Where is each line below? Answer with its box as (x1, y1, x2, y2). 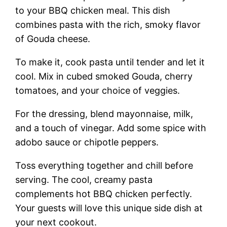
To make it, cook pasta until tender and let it (15, 56, 205, 67)
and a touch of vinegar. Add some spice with (15, 122, 207, 133)
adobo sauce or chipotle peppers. (15, 136, 159, 147)
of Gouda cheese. (15, 33, 91, 44)
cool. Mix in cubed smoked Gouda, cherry (15, 70, 193, 82)
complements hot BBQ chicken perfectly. (15, 188, 193, 199)
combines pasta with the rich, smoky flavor (15, 19, 201, 30)
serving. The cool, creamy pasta (15, 174, 153, 185)
